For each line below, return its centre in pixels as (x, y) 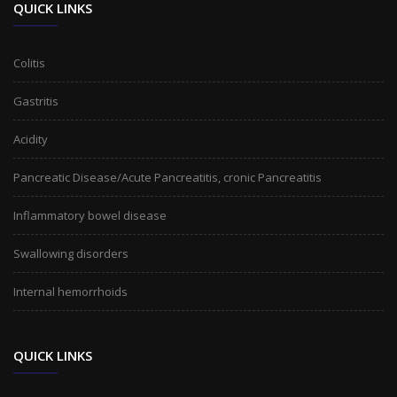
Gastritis (36, 101)
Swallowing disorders (71, 253)
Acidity (31, 139)
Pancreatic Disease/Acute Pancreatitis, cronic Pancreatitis (167, 177)
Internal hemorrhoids (70, 292)
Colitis (29, 63)
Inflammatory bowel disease (90, 215)
